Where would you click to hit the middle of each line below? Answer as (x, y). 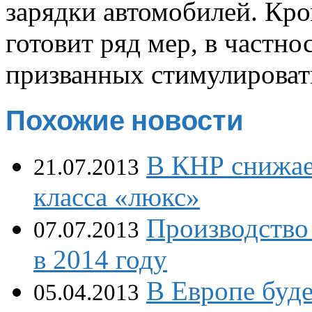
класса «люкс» (117, 197)
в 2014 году (100, 260)
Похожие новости (125, 120)
